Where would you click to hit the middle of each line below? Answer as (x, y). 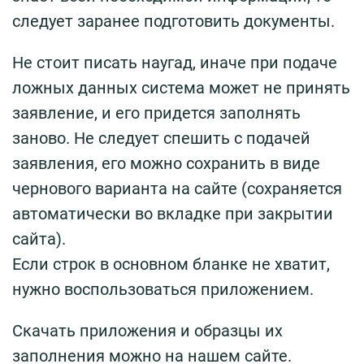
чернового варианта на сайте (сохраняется (177, 189)
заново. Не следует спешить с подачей (161, 139)
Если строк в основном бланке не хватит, (171, 264)
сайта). (39, 239)
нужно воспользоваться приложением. (163, 290)
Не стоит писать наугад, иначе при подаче (175, 63)
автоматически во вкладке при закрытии (173, 214)
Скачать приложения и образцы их (147, 331)
